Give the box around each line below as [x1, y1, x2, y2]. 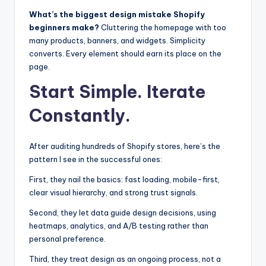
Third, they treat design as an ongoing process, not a [29, 254, 221, 264]
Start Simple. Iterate [29, 81, 205, 103]
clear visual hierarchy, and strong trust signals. [29, 188, 198, 198]
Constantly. [29, 104, 131, 127]
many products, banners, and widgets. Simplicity [29, 36, 205, 46]
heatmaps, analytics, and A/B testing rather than [29, 221, 208, 231]
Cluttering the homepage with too [99, 23, 226, 33]
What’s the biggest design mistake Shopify [29, 9, 205, 20]
